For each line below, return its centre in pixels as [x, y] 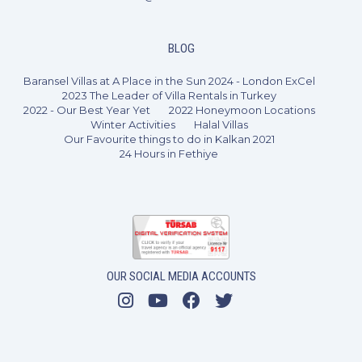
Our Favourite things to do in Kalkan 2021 [169, 139]
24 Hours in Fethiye [169, 153]
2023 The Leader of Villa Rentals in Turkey [169, 95]
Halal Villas [221, 124]
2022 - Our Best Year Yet [86, 109]
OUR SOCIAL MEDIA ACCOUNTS [181, 276]
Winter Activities [133, 124]
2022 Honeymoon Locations [242, 109]
